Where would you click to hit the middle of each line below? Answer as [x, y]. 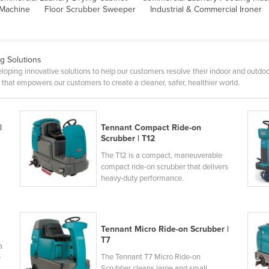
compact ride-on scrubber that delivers [164, 167]
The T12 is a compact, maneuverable [161, 155]
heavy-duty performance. [142, 178]
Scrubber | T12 [128, 138]
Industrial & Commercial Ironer [206, 9]
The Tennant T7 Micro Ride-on [150, 257]
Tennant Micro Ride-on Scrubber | [165, 229]
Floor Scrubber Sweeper [90, 9]
